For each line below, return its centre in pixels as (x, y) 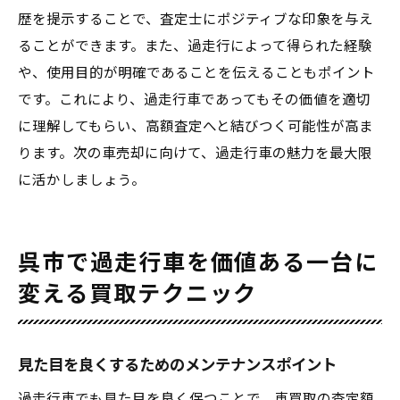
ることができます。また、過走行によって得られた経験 (195, 46)
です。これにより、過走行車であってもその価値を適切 (194, 100)
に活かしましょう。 (82, 180)
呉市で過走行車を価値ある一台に (199, 263)
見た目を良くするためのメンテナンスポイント (177, 365)
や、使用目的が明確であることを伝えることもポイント (196, 73)
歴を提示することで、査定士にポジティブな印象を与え (196, 20)
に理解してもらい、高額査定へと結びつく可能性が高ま (196, 127)
